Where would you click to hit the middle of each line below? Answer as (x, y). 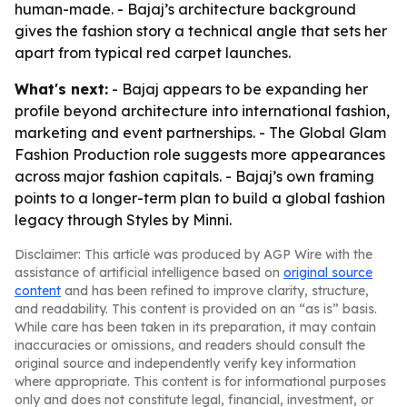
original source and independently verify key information (185, 363)
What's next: (61, 89)
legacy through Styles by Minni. (123, 220)
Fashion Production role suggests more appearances (200, 154)
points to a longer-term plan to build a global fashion (200, 198)
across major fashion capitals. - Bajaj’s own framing (194, 176)
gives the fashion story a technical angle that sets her (201, 31)
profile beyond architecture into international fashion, (202, 111)
